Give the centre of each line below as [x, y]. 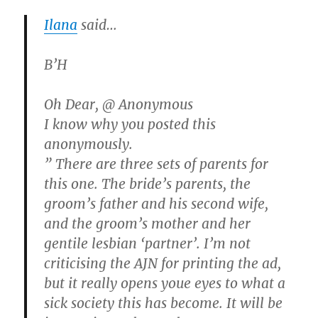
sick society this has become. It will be [164, 303]
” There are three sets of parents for [157, 164]
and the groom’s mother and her [148, 223]
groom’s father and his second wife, [157, 203]
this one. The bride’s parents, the [148, 183]
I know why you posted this [130, 124]
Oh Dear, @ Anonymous [119, 104]
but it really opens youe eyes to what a [165, 283]
